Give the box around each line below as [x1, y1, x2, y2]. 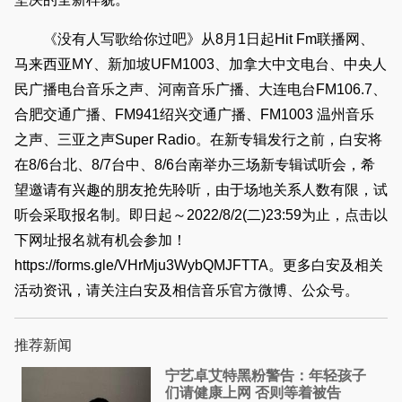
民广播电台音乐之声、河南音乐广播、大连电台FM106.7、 [14, 82, 387, 98]
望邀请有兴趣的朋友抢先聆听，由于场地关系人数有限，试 [14, 182, 388, 198]
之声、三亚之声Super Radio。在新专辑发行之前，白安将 [14, 132, 382, 148]
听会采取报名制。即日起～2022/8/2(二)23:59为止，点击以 [14, 207, 388, 223]
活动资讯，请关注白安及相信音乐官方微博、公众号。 [14, 283, 359, 299]
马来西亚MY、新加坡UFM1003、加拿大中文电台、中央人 [14, 57, 387, 73]
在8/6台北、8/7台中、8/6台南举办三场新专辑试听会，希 [14, 157, 375, 173]
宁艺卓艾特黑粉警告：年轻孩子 [165, 367, 367, 383]
